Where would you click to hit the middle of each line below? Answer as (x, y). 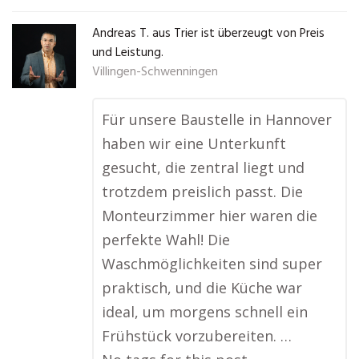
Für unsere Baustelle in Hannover (217, 119)
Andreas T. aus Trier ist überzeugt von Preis (208, 34)
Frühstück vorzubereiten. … (197, 336)
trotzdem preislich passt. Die (202, 192)
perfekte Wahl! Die (166, 240)
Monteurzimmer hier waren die (210, 216)
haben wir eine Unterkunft (194, 143)
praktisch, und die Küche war (202, 288)
